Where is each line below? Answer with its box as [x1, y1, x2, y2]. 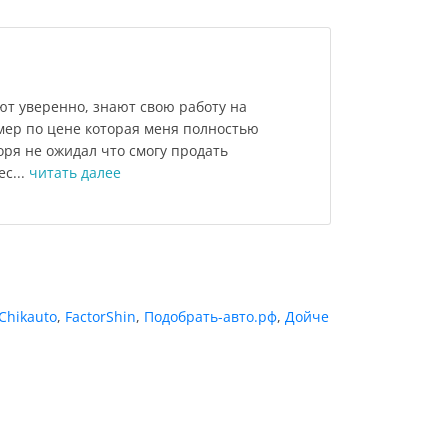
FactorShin [65, 306, 136, 326]
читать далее [28, 163, 121, 182]
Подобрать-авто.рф [144, 306, 277, 326]
